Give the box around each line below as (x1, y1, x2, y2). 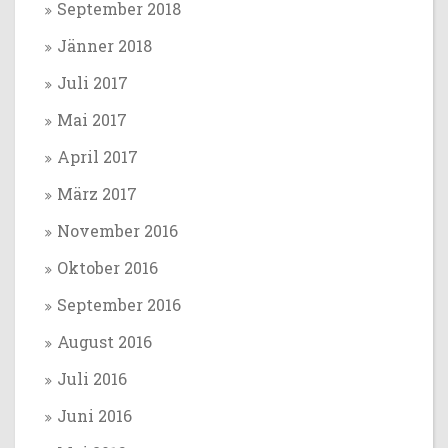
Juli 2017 (57, 72, 128, 93)
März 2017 (57, 183, 137, 204)
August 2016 (57, 331, 152, 352)
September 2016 (57, 294, 181, 315)
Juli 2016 (57, 368, 127, 389)
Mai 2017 (57, 109, 127, 130)
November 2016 (57, 220, 178, 241)
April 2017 (57, 146, 138, 167)
